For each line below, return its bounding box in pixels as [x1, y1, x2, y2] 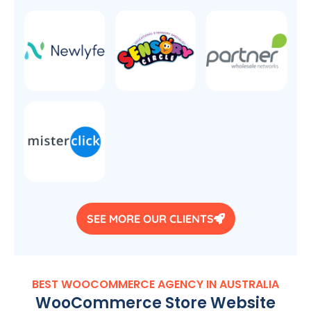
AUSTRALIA [219, 276, 279, 293]
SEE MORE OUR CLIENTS [86, 212, 214, 226]
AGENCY [158, 276, 203, 293]
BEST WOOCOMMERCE [32, 276, 158, 293]
